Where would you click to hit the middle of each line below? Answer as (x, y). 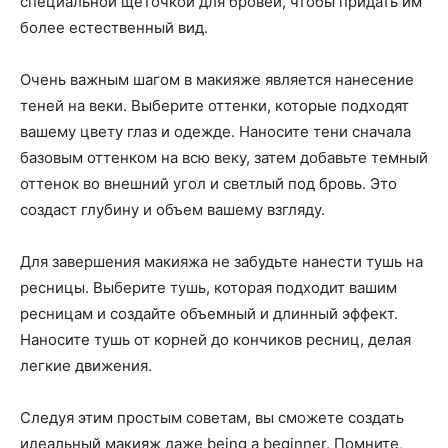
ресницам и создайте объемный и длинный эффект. (209, 313)
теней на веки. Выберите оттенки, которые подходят (214, 105)
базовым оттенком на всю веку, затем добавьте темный (224, 157)
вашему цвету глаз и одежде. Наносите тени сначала (215, 131)
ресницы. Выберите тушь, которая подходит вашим (208, 287)
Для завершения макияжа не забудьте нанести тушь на (221, 261)
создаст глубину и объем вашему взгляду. (172, 209)
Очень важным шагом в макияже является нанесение (217, 79)
